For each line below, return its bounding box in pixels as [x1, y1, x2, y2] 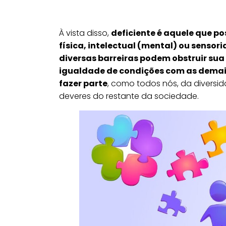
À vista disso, [59, 27, 111, 39]
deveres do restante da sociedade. [59, 90, 199, 102]
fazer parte [59, 77, 107, 89]
